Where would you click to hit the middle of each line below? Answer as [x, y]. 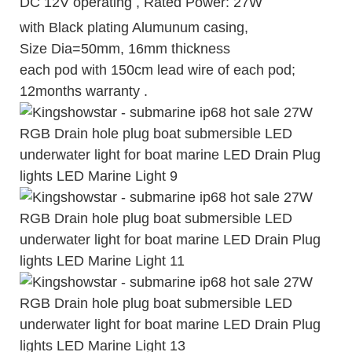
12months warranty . [84, 91]
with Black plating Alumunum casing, [136, 27]
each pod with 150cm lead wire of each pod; [158, 70]
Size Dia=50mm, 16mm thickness [125, 48]
